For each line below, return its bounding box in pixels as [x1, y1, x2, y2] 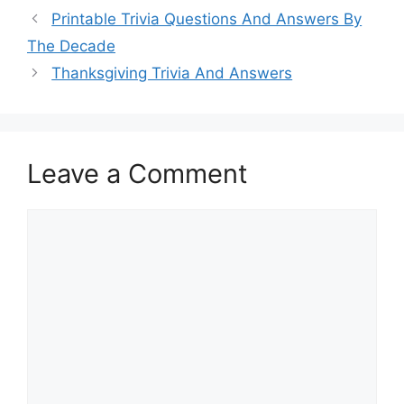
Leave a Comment [27, 157, 248, 189]
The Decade [27, 36, 115, 55]
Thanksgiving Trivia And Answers [51, 63, 293, 82]
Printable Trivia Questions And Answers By [51, 9, 363, 28]
